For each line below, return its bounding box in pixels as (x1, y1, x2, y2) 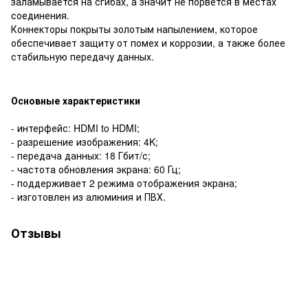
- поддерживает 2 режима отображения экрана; (11, 175, 237, 190)
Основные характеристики (11, 93, 140, 107)
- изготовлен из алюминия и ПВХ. (11, 189, 166, 203)
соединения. (11, 8, 69, 22)
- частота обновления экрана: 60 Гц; (11, 162, 181, 176)
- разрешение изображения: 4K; (11, 134, 158, 148)
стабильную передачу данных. (11, 49, 154, 63)
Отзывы (11, 223, 61, 242)
